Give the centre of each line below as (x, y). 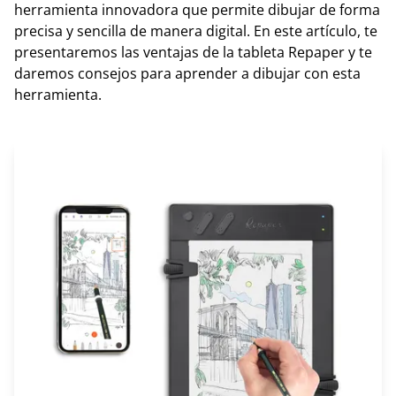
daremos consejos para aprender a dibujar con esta (187, 73)
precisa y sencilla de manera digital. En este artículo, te (196, 31)
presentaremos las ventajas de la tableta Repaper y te (193, 52)
